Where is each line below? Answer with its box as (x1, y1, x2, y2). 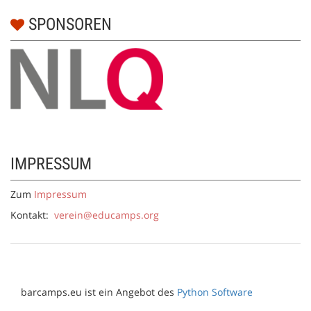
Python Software (177, 285, 253, 299)
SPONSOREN (24, 15, 112, 35)
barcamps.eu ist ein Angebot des (21, 285, 177, 299)
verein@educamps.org (54, 208, 159, 222)
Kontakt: (10, 208, 54, 222)
